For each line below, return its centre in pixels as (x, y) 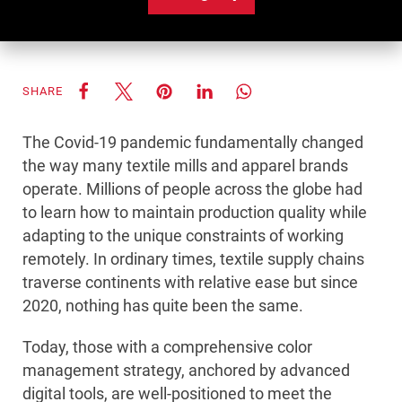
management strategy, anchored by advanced (186, 371)
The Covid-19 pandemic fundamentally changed (193, 143)
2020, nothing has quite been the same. (163, 306)
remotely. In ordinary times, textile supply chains (193, 259)
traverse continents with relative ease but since (190, 283)
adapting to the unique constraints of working (183, 236)
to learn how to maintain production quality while (195, 213)
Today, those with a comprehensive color (167, 347)
